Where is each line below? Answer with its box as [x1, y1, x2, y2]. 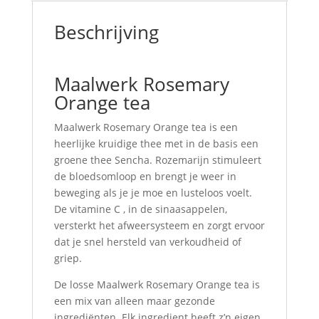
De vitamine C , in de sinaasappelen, [53, 202, 227, 216]
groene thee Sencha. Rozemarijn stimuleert [53, 153, 261, 167]
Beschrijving [53, 19, 159, 45]
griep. [53, 251, 82, 265]
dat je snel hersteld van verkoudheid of [53, 235, 241, 249]
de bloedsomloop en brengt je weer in [53, 169, 236, 183]
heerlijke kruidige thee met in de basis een [53, 137, 258, 150]
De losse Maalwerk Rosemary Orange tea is [53, 278, 260, 291]
